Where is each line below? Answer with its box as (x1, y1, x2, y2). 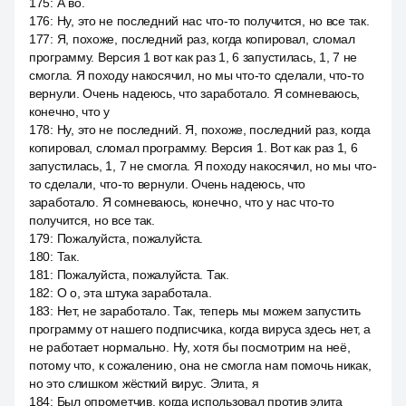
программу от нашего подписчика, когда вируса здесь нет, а (29, 322, 372, 336)
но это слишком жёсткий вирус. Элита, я (29, 376, 259, 391)
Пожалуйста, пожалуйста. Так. (56, 267, 229, 282)
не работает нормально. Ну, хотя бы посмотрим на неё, (29, 340, 351, 354)
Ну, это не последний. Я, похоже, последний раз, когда (56, 122, 371, 137)
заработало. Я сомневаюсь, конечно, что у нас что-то (29, 195, 334, 209)
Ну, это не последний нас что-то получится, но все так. (56, 14, 370, 28)
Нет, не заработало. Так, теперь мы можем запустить (56, 304, 361, 318)
